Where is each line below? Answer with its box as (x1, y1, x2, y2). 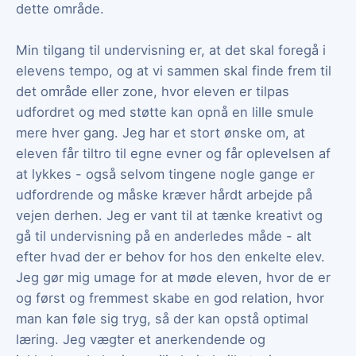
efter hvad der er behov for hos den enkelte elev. (16, 248, 325, 265)
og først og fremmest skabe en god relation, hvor (16, 289, 324, 306)
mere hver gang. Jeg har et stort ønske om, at (16, 124, 305, 141)
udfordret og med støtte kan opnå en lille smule (16, 103, 314, 120)
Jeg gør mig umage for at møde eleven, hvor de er (16, 269, 331, 285)
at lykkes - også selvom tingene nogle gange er (16, 165, 315, 182)
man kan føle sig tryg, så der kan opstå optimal (16, 310, 308, 327)
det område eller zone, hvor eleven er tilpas (16, 83, 289, 99)
